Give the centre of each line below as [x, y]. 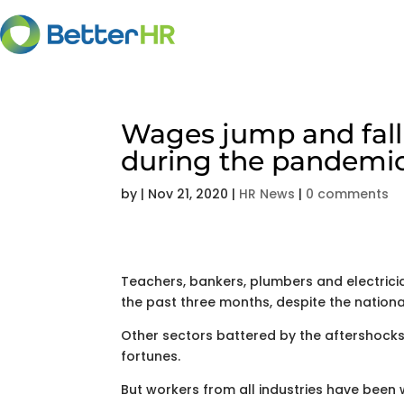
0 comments [348, 194]
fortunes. [151, 356]
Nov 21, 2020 [188, 194]
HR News [267, 194]
